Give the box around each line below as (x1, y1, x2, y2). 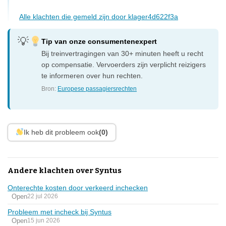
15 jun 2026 (27, 217, 60, 224)
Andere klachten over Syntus (8, 165, 122, 175)
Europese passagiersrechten (58, 85, 137, 92)
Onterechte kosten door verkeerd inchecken (8, 183, 148, 192)
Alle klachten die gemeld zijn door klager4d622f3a (19, 12, 178, 21)
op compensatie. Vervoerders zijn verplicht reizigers (41, 60, 206, 69)
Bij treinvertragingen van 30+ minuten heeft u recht (41, 49, 204, 58)
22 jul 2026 (27, 193, 58, 200)
